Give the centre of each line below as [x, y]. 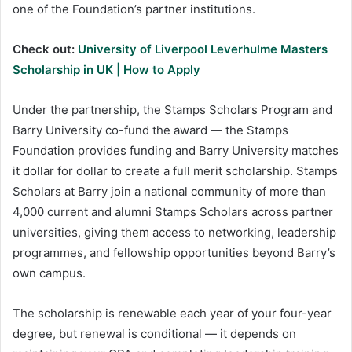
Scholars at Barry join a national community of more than [169, 191]
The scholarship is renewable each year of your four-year [172, 313]
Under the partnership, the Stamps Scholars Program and [172, 109]
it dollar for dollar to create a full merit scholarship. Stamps [175, 170]
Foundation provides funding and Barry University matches [176, 150]
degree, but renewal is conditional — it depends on [154, 333]
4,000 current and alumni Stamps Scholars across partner [173, 211]
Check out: [45, 49]
